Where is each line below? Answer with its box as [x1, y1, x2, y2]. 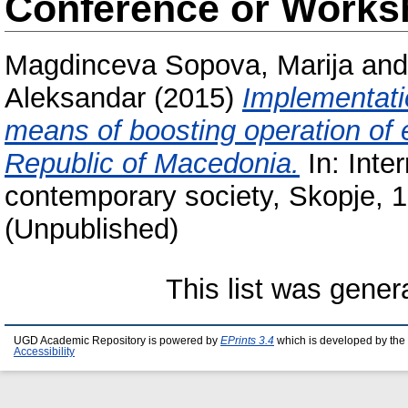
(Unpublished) [5, 213, 178, 246]
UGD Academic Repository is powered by [14, 335, 220, 347]
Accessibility [14, 346, 75, 358]
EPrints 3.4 [220, 335, 274, 347]
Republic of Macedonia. [5, 148, 300, 180]
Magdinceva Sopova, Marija [5, 49, 353, 82]
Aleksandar [5, 82, 146, 115]
